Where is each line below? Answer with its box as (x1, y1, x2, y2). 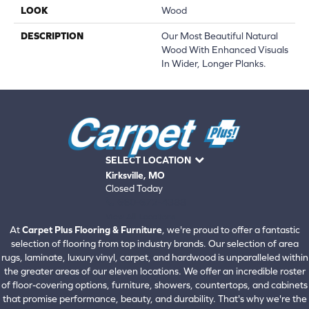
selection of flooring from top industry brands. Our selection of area (10, 238, 299, 250)
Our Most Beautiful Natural (161, 30, 278, 41)
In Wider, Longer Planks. (161, 57, 266, 69)
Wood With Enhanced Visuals (161, 43, 288, 55)
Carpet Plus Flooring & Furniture (21, 224, 162, 236)
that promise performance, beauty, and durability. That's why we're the (2, 293, 307, 305)
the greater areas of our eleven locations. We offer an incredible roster (3, 266, 306, 277)
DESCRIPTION (21, 30, 83, 41)
